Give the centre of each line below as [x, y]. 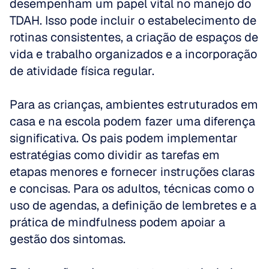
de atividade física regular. [83, 71]
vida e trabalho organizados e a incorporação [133, 54]
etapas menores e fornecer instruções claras [132, 172]
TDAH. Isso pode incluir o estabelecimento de [133, 20]
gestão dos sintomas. [69, 239]
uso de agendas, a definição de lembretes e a [133, 205]
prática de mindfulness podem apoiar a [117, 222]
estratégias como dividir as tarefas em [115, 155]
